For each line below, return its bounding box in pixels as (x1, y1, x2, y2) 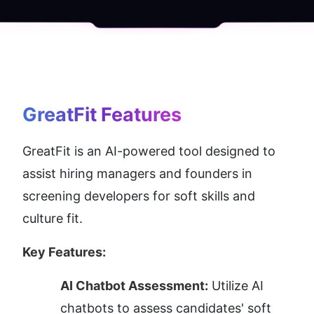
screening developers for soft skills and (22, 189, 255, 204)
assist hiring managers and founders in (22, 166, 252, 182)
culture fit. (22, 211, 83, 226)
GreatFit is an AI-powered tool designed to (22, 144, 275, 159)
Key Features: (22, 245, 106, 260)
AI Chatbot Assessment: (60, 278, 208, 294)
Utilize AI (208, 278, 264, 294)
